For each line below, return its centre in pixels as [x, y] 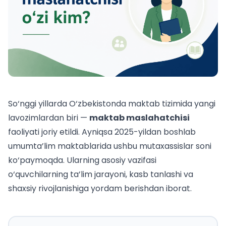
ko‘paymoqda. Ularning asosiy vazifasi [82, 160]
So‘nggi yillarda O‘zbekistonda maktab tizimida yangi [112, 104]
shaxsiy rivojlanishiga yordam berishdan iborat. [100, 189]
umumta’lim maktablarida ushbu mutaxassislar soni [110, 146]
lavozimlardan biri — [49, 118]
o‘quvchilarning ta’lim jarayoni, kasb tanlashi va [101, 175]
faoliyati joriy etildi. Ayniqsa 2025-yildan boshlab [102, 132]
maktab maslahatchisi [139, 118]
